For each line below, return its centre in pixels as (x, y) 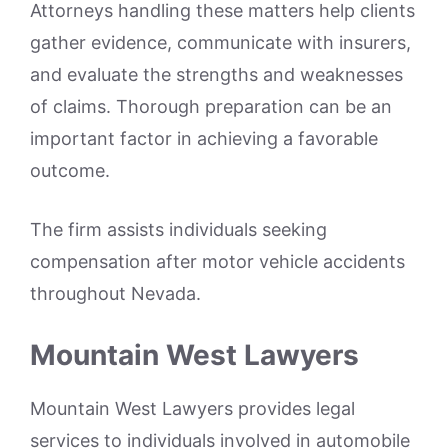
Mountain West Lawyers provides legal (192, 408)
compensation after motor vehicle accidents (217, 261)
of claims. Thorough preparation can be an (211, 106)
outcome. (70, 170)
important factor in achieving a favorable (204, 138)
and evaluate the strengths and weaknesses (216, 74)
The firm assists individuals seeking (178, 229)
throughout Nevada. (115, 293)
